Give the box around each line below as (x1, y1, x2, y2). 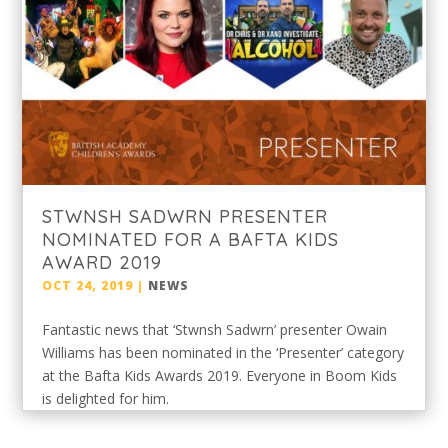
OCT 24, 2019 (42, 276, 134, 294)
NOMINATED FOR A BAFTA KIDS (42, 227, 340, 251)
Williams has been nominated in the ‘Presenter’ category (42, 342, 405, 362)
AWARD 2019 (42, 250, 163, 274)
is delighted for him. (42, 388, 186, 408)
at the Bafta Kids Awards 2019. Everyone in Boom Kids (42, 365, 398, 385)
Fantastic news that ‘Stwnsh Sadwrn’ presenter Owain (42, 319, 388, 339)
